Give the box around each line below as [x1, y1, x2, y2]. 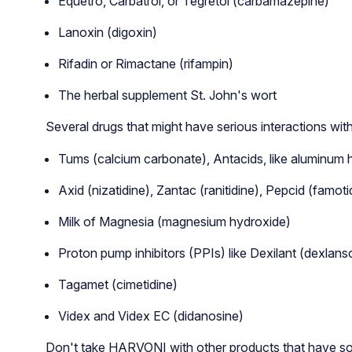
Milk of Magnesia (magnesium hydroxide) [57, 213, 291, 229]
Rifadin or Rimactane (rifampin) [57, 55, 233, 71]
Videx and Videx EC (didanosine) [57, 307, 244, 324]
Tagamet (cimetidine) [57, 276, 178, 292]
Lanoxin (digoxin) [57, 24, 157, 40]
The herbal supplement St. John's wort [57, 86, 277, 103]
